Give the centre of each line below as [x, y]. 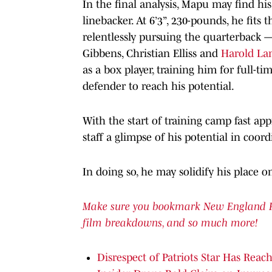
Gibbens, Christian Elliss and [152, 53]
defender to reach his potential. [158, 86]
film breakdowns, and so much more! [170, 223]
